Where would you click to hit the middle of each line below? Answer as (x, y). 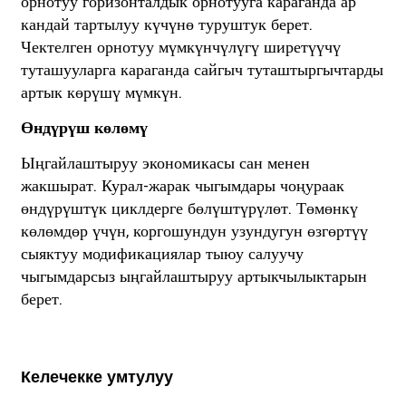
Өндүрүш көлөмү (84, 129)
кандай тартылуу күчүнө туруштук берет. (166, 25)
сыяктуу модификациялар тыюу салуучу (162, 255)
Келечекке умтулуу (97, 377)
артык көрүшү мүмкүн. (101, 93)
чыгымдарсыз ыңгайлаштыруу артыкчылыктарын (193, 277)
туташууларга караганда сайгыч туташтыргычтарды (202, 71)
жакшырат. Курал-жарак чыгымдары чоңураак (182, 187)
